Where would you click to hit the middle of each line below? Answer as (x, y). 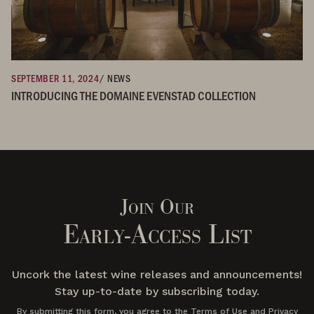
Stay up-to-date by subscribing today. (157, 291)
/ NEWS (115, 78)
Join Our (157, 206)
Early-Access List (157, 234)
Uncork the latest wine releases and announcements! (157, 274)
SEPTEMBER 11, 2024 (55, 78)
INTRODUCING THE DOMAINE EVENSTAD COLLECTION (134, 95)
